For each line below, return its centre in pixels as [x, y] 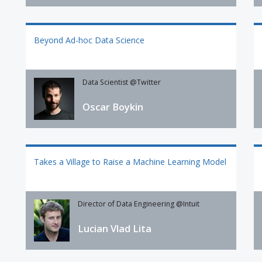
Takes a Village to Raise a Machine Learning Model [130, 162]
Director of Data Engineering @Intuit [139, 204]
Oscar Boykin [113, 107]
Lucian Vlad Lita [115, 229]
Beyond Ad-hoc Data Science [89, 40]
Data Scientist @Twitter [122, 82]
